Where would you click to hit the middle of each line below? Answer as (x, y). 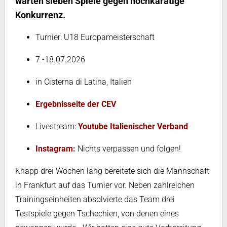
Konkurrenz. (40, 15)
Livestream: (57, 126)
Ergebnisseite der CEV (76, 104)
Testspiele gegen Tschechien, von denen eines (97, 214)
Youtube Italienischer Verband (133, 126)
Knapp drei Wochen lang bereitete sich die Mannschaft (112, 171)
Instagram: (55, 149)
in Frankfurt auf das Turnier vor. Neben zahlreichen (105, 185)
